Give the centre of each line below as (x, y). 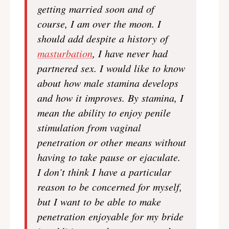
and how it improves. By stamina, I (110, 98)
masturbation (65, 53)
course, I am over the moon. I (99, 24)
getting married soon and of (96, 9)
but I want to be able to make (99, 201)
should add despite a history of (103, 38)
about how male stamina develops (108, 83)
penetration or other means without (112, 142)
